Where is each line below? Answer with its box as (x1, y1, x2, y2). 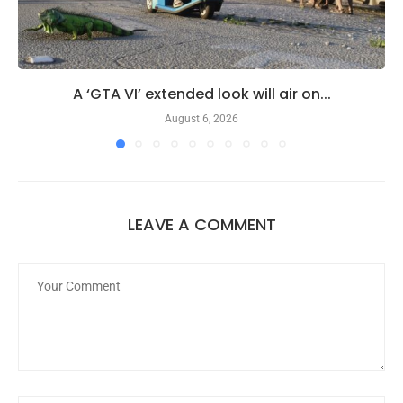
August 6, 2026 (165, 112, 238, 125)
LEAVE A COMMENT (127, 212, 276, 236)
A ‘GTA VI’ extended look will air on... (72, 83, 331, 104)
